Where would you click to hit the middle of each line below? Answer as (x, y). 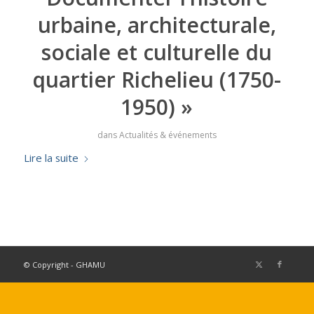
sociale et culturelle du (157, 52)
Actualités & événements (168, 135)
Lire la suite (51, 158)
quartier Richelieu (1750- (157, 80)
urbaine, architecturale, (157, 25)
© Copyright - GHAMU (64, 265)
